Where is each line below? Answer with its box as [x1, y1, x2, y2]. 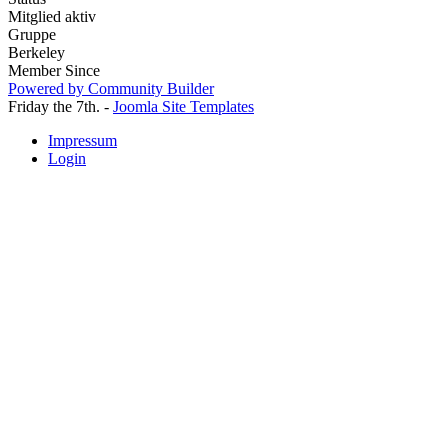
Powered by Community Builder [8, 80, 214, 98]
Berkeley [8, 44, 65, 62]
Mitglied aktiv [8, 8, 96, 26]
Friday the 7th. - [8, 98, 113, 116]
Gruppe [8, 26, 56, 44]
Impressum [48, 132, 117, 150]
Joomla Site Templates [113, 98, 254, 116]
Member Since [8, 62, 100, 80]
